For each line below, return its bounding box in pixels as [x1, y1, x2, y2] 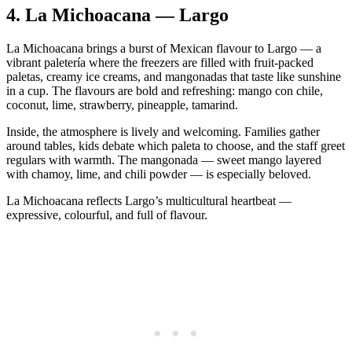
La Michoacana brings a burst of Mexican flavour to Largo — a [6, 42, 321, 56]
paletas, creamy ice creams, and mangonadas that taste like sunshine [6, 70, 341, 84]
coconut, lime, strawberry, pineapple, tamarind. [6, 98, 238, 112]
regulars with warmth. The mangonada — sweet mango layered [6, 153, 321, 167]
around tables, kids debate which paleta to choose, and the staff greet [6, 139, 345, 153]
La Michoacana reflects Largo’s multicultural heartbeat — [6, 194, 291, 208]
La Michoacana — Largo [25, 5, 229, 26]
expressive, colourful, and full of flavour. [6, 208, 207, 222]
